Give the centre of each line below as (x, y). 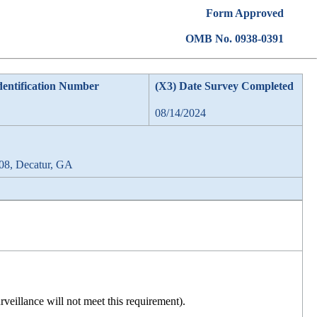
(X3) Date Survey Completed (224, 86)
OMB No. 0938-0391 (234, 39)
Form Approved (244, 13)
